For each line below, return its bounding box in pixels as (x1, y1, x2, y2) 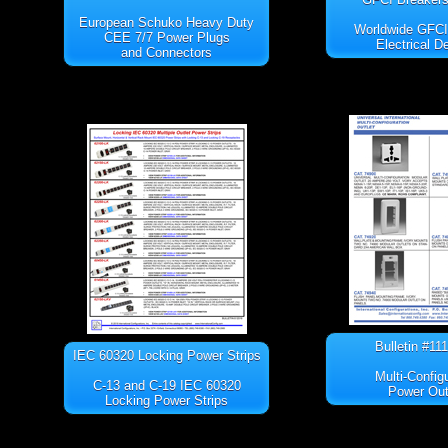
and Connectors (121, 45, 212, 61)
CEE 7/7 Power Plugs (103, 30, 230, 46)
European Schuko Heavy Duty (79, 15, 254, 31)
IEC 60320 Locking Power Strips (72, 348, 261, 364)
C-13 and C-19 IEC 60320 (92, 378, 241, 394)
